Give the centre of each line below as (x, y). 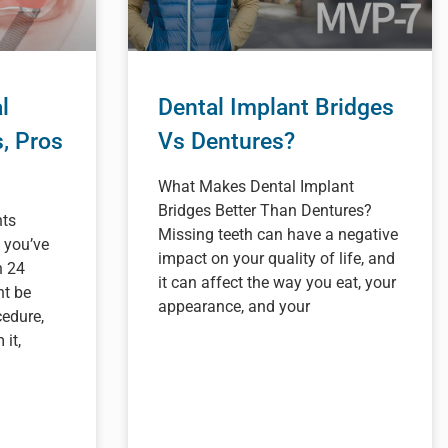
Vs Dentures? (226, 142)
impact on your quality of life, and (276, 259)
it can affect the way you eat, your (277, 283)
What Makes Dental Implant (256, 187)
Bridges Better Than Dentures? (265, 211)
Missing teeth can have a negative (278, 235)
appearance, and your (234, 307)
